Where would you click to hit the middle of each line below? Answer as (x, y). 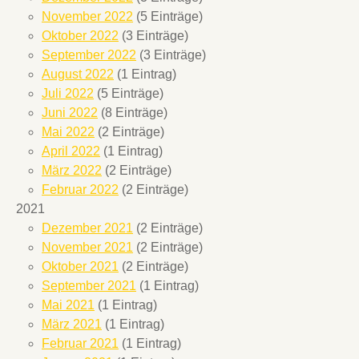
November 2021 (87, 248)
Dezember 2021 (87, 228)
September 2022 (89, 55)
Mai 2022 (68, 132)
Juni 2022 (70, 113)
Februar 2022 (80, 190)
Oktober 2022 (80, 36)
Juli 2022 (68, 94)
